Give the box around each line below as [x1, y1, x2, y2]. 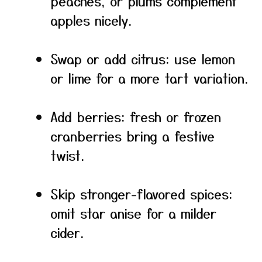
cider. [50, 223, 84, 242]
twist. [50, 146, 84, 164]
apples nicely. [50, 11, 132, 29]
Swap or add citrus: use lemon [50, 49, 235, 68]
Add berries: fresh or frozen [50, 107, 221, 126]
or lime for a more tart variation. [50, 68, 248, 87]
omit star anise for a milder [50, 204, 216, 222]
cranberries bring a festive [50, 126, 215, 145]
